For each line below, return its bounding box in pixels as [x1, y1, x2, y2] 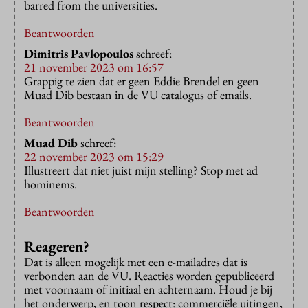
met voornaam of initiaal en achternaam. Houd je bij [24, 281, 272, 298]
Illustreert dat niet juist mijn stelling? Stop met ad [24, 162, 258, 179]
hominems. [24, 176, 77, 192]
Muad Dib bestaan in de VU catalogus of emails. [24, 87, 252, 103]
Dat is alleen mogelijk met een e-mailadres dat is [24, 254, 247, 270]
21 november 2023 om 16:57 [24, 59, 164, 76]
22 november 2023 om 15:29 [24, 148, 164, 165]
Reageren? [24, 236, 89, 257]
